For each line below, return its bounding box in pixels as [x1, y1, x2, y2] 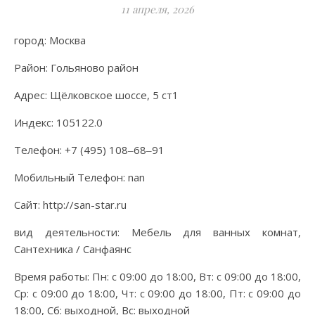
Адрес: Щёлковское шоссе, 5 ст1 [14, 88, 179, 102]
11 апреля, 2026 [121, 2, 194, 16]
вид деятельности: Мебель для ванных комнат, [14, 225, 301, 239]
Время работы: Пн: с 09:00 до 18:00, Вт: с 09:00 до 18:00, [14, 269, 301, 283]
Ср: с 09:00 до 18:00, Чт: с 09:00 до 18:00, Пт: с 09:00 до [14, 286, 301, 300]
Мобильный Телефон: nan [14, 170, 145, 184]
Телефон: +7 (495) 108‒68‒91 [14, 143, 165, 157]
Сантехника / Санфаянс [14, 242, 131, 256]
